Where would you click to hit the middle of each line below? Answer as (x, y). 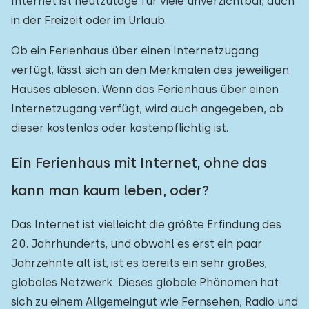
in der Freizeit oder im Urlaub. (89, 20)
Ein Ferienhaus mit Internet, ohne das (139, 163)
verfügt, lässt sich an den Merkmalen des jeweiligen (150, 70)
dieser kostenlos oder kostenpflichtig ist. (120, 128)
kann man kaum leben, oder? (110, 190)
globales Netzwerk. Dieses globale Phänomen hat (145, 282)
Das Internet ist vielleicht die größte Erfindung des (146, 225)
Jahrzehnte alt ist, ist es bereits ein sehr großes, (139, 263)
